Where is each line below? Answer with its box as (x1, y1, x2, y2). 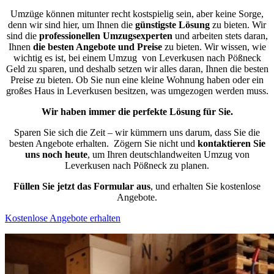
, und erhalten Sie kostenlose (150, 180, 261, 191)
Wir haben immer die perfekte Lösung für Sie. (41, 106, 233, 117)
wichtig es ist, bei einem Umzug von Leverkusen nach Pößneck (13, 52, 261, 63)
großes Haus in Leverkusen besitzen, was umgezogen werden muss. (6, 85, 268, 96)
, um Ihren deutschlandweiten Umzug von (87, 149, 250, 160)
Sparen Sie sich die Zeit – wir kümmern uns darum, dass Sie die (14, 127, 260, 138)
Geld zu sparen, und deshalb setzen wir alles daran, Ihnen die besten (6, 63, 268, 74)
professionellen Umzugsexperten (39, 30, 172, 41)
